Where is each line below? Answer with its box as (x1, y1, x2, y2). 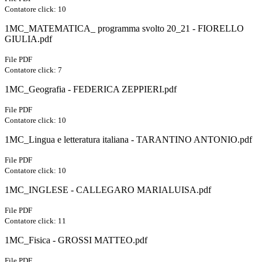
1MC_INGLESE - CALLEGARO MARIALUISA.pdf (5, 185, 211, 195)
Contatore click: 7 (5, 65, 62, 75)
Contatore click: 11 (5, 216, 66, 226)
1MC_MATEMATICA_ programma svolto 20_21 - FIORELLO (5, 23, 244, 34)
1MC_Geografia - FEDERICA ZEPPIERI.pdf (5, 84, 177, 95)
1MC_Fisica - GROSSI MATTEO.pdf (5, 235, 147, 246)
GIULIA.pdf (5, 34, 52, 44)
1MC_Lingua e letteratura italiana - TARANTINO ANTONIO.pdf (5, 135, 252, 145)
